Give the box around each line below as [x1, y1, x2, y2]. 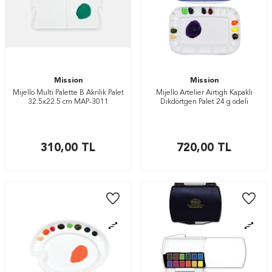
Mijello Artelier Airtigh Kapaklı [155, 89, 253, 97]
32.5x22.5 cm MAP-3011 [27, 98, 109, 106]
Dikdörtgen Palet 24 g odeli [160, 98, 248, 106]
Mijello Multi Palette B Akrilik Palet [12, 89, 124, 97]
